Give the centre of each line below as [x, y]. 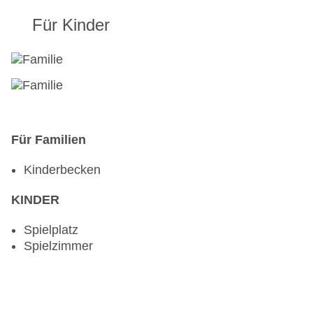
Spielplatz [51, 230]
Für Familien [49, 140]
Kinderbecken [62, 170]
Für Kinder [71, 25]
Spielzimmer [58, 246]
